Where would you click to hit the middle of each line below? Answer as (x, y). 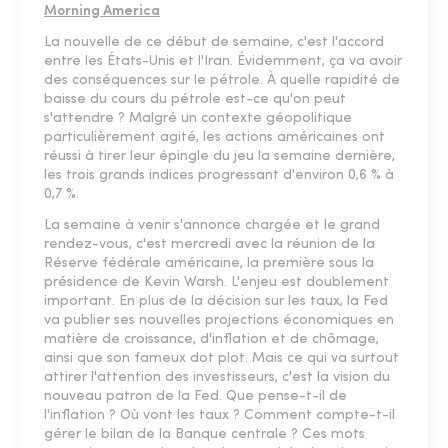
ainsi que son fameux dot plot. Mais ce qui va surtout (221, 358)
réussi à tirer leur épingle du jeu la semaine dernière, (219, 156)
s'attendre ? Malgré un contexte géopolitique (198, 118)
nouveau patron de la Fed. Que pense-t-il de (195, 396)
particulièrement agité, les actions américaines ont (214, 137)
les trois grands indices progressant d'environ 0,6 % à (219, 175)
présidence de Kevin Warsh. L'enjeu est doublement (216, 282)
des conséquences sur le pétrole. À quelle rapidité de (222, 80)
